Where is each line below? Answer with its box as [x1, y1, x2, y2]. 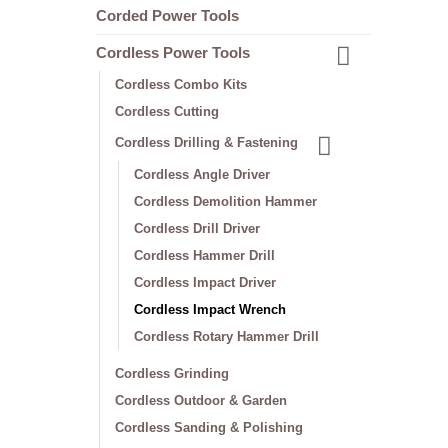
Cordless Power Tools [96, 44, 250, 61]
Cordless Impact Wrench [134, 301, 286, 317]
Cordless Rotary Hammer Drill [134, 328, 319, 344]
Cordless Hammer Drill [134, 247, 275, 263]
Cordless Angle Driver [134, 166, 270, 182]
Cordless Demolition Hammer [134, 193, 317, 209]
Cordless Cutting [115, 104, 219, 120]
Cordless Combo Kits [115, 77, 247, 93]
